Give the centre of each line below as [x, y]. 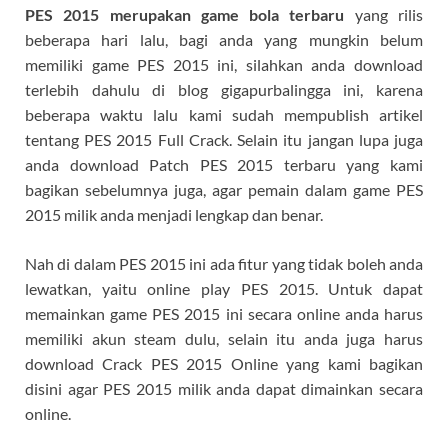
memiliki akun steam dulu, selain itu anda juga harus [224, 338]
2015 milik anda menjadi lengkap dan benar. [174, 214]
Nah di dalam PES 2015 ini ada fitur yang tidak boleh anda [224, 263]
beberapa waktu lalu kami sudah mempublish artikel [224, 114]
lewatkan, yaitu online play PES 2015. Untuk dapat [224, 288]
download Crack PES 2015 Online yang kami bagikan [224, 363]
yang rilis [384, 14]
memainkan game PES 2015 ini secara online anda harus [224, 313]
